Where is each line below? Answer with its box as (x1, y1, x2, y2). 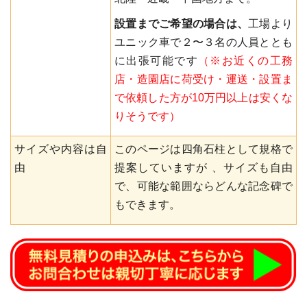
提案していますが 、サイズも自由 (114, 162, 293, 174)
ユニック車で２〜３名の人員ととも (114, 36, 293, 49)
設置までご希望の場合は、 (114, 18, 249, 30)
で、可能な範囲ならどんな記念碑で (114, 180, 293, 193)
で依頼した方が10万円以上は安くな (114, 92, 293, 104)
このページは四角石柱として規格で (114, 143, 293, 156)
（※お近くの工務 (198, 55, 293, 67)
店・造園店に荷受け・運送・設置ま (114, 73, 293, 86)
